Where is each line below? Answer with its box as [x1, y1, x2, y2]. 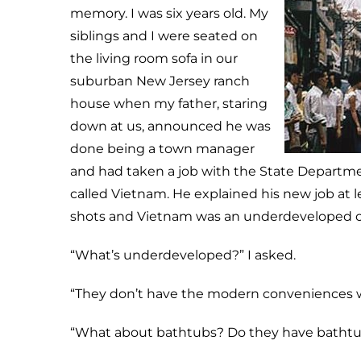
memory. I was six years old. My [70, 6, 268, 21]
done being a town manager [70, 141, 255, 156]
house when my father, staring [70, 96, 268, 111]
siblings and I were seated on [70, 28, 258, 44]
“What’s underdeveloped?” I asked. [70, 247, 296, 263]
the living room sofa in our [70, 51, 238, 66]
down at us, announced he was [70, 118, 271, 134]
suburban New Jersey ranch [70, 73, 250, 89]
